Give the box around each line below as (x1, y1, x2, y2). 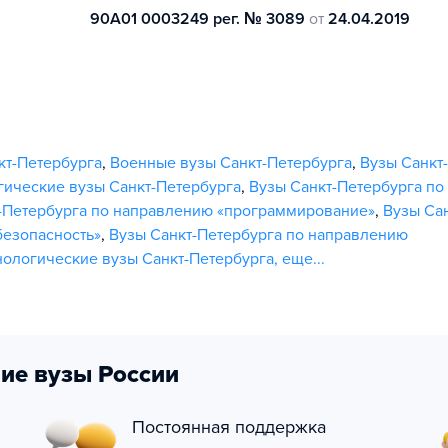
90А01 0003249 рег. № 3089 (90, 9, 305, 29)
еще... (282, 249, 325, 269)
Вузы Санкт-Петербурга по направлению (109, 225, 408, 245)
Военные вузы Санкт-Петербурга (110, 153, 352, 173)
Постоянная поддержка (132, 416, 326, 438)
